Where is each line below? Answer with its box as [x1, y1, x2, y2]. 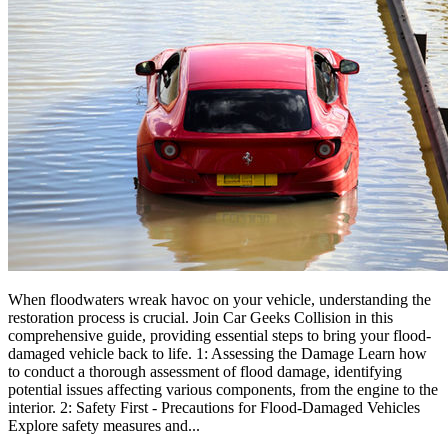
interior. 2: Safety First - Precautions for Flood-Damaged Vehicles [8, 398, 420, 416]
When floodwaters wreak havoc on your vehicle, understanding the [8, 290, 431, 308]
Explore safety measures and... [8, 416, 200, 434]
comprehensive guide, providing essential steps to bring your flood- [8, 326, 431, 344]
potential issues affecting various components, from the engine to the [8, 380, 438, 398]
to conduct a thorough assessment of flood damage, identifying [8, 362, 402, 380]
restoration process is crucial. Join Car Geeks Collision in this [8, 308, 393, 326]
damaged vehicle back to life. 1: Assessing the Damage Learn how [8, 344, 427, 362]
